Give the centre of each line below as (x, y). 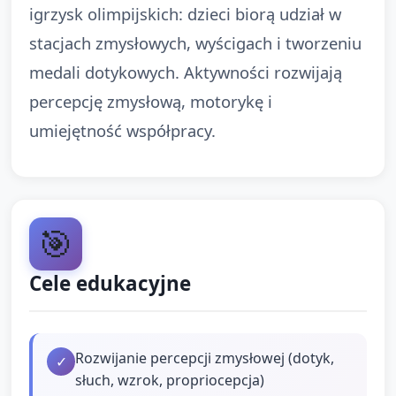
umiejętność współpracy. (122, 130)
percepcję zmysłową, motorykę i (151, 101)
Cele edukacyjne (110, 283)
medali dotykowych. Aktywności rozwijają (186, 72)
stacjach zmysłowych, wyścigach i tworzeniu (195, 42)
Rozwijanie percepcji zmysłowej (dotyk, (205, 358)
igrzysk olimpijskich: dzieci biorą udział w (185, 13)
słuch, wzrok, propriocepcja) (170, 380)
